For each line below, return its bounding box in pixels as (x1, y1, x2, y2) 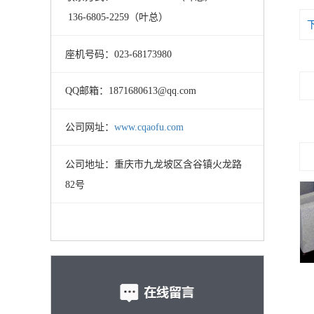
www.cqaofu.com (114, 122, 184, 133)
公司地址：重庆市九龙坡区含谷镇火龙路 (64, 158, 242, 170)
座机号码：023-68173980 (64, 48, 172, 60)
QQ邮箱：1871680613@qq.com (64, 85, 196, 96)
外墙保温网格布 (190, 273, 250, 284)
